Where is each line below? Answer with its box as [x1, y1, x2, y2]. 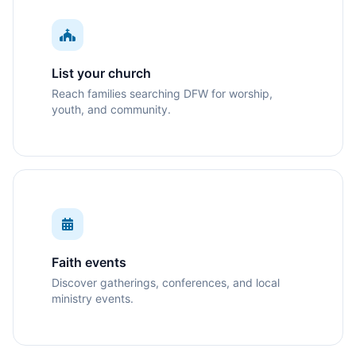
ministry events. [52, 291, 133, 305]
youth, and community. [52, 102, 171, 116]
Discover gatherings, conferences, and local [52, 275, 280, 289]
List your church [52, 64, 151, 81]
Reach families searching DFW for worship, [52, 86, 273, 100]
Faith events [52, 253, 126, 270]
